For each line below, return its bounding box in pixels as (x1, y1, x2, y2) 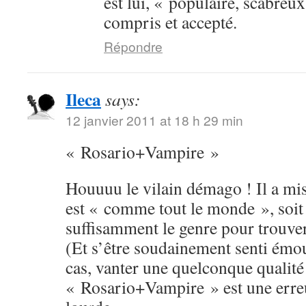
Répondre (104, 37, 163, 55)
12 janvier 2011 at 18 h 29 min (66, 111, 243, 129)
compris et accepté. (104, 10, 237, 33)
